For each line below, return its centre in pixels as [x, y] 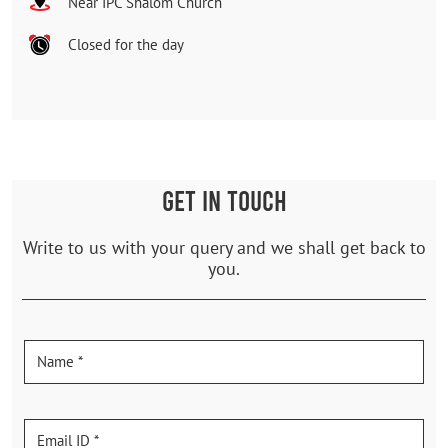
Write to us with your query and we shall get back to [224, 247]
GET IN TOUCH [224, 199]
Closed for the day [126, 44]
